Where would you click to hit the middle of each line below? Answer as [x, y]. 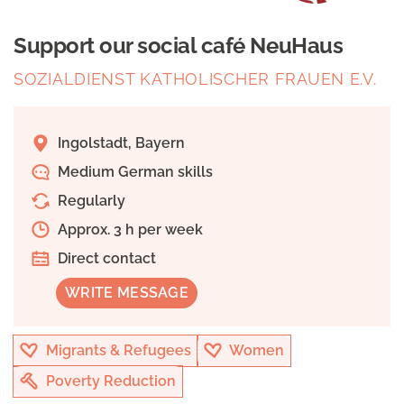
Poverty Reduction [109, 381]
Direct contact [105, 259]
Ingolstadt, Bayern [119, 143]
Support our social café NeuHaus [179, 46]
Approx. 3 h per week [129, 230]
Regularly [90, 201]
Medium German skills [133, 172]
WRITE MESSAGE [127, 293]
